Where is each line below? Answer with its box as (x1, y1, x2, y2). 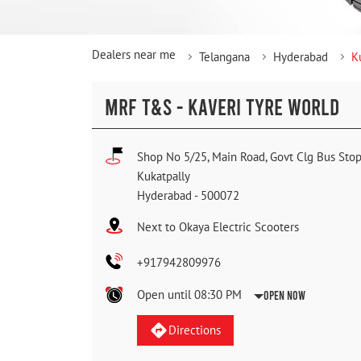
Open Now (263, 288, 305, 303)
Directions (168, 322, 221, 338)
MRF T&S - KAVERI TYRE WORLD (105, 93, 339, 121)
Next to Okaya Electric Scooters (137, 219, 299, 235)
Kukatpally (137, 168, 190, 185)
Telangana (199, 49, 250, 65)
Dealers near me (92, 47, 176, 63)
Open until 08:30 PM (137, 287, 242, 303)
